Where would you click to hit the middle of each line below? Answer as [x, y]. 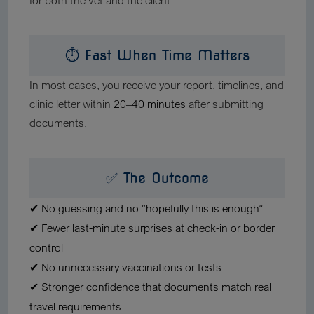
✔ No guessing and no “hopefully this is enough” [146, 208]
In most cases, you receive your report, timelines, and [157, 85]
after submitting [225, 104]
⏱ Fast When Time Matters [157, 55]
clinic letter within [71, 104]
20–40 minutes [150, 104]
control [46, 247]
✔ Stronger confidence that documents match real [150, 287]
